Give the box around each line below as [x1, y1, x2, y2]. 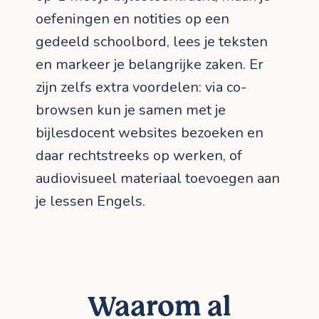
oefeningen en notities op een [36, 9, 229, 29]
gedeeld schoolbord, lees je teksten [36, 32, 268, 52]
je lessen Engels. [36, 192, 145, 211]
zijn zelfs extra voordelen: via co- [36, 78, 246, 98]
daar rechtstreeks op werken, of [36, 146, 242, 166]
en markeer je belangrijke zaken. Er [36, 55, 263, 75]
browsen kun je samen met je [36, 100, 226, 120]
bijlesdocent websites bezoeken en [36, 123, 263, 143]
